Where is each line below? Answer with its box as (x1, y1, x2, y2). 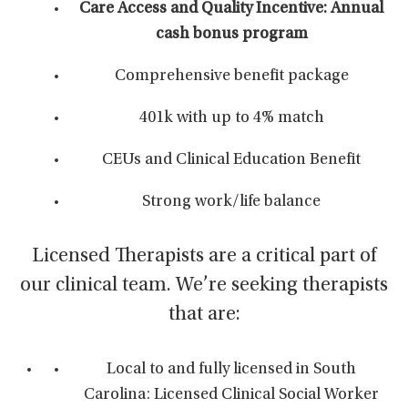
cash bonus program (155, 26, 308, 43)
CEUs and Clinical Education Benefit (102, 152, 361, 168)
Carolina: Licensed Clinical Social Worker (84, 387, 379, 403)
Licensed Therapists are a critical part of (32, 247, 376, 267)
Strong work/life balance (142, 194, 321, 210)
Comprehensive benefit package (114, 68, 349, 85)
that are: (168, 305, 240, 325)
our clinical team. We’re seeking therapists (20, 276, 388, 296)
